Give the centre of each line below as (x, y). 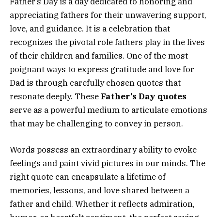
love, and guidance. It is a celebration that (90, 28)
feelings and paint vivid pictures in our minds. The (108, 163)
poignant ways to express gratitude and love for (102, 69)
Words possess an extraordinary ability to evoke (103, 149)
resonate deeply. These (55, 96)
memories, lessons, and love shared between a (100, 190)
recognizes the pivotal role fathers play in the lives (107, 42)
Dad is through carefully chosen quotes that (95, 83)
